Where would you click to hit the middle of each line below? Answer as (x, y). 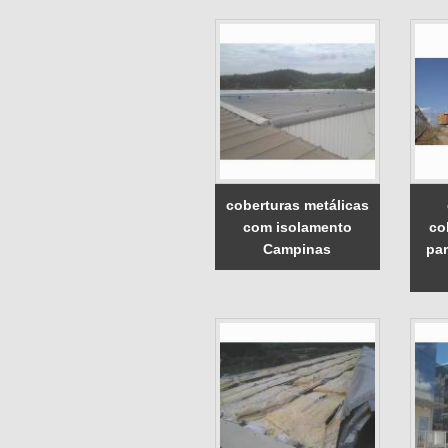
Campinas (297, 248)
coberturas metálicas (297, 204)
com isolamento (297, 226)
